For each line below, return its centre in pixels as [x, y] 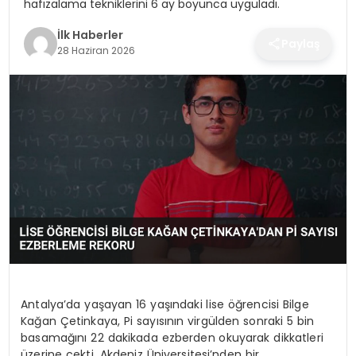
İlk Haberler [90, 35]
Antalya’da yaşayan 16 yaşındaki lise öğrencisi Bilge [165, 304]
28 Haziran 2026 [96, 51]
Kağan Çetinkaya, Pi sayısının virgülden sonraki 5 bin [168, 321]
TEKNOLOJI [55, 55]
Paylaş [301, 43]
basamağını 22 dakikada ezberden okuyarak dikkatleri [172, 337]
